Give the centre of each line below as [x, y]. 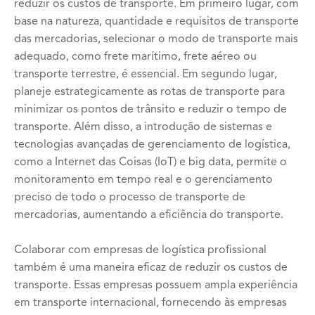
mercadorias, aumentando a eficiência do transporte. [149, 215]
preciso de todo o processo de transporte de [130, 198]
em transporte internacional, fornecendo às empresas [150, 303]
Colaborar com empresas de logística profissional [140, 250]
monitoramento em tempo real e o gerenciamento [143, 180]
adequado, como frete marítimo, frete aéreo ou [135, 57]
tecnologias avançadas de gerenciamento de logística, [152, 145]
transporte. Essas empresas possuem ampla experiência [156, 285]
